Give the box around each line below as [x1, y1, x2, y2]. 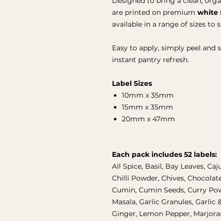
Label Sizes [112, 78, 152, 88]
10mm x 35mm [122, 90, 174, 100]
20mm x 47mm [122, 114, 175, 123]
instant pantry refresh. [112, 55, 189, 64]
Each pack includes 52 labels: [112, 149, 217, 159]
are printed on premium [112, 7, 197, 17]
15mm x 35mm [122, 102, 173, 111]
